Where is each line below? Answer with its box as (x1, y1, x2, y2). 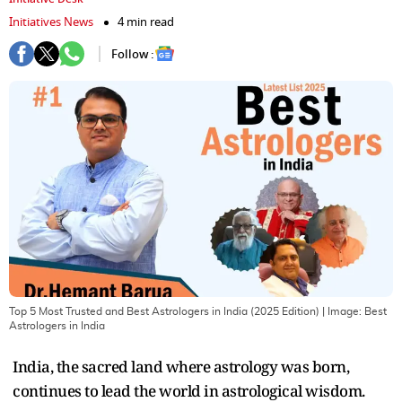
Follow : (111, 45, 154, 63)
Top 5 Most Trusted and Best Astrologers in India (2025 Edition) (9, 305, 319, 317)
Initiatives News (9, 13, 93, 31)
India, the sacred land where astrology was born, (13, 355, 349, 377)
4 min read (118, 13, 174, 31)
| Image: (319, 305, 364, 317)
